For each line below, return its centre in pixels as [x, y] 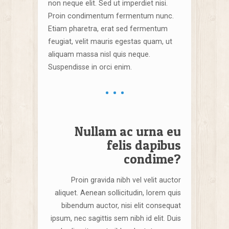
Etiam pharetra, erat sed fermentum [108, 29]
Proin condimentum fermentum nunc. [111, 16]
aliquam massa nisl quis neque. [99, 54]
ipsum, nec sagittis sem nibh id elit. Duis [116, 218]
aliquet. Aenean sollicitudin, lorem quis [118, 193]
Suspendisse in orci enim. [90, 67]
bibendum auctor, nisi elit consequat [121, 205]
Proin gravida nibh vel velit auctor [126, 180]
